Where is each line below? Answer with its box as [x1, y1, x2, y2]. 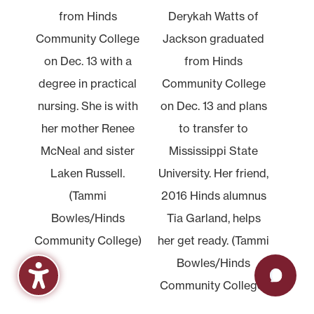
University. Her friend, [158, 165, 269, 180]
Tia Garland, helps [166, 210, 261, 225]
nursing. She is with [37, 98, 138, 113]
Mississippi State [169, 143, 259, 158]
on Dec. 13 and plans [160, 98, 267, 113]
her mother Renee [41, 121, 135, 135]
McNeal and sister [41, 143, 135, 158]
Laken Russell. [50, 165, 125, 180]
